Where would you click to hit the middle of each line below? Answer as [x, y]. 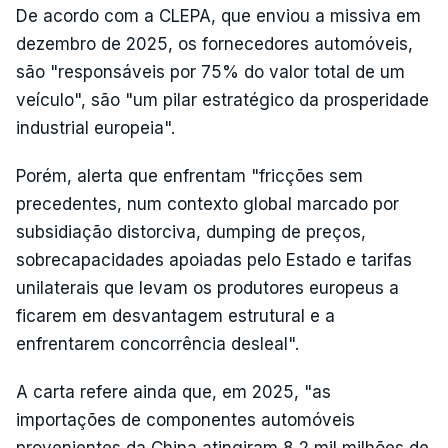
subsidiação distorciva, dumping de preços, [191, 232]
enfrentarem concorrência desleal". [157, 344]
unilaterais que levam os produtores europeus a [207, 288]
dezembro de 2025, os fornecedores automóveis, [214, 44]
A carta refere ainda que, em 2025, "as [173, 392]
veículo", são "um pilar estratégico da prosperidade [222, 100]
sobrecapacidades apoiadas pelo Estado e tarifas [214, 260]
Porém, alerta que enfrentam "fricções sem [189, 176]
